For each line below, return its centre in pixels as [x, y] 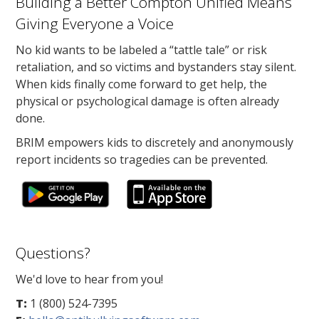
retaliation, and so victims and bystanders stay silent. [156, 67]
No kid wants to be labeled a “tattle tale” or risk [142, 50]
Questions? [53, 253]
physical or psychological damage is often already [148, 101]
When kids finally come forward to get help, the [142, 84]
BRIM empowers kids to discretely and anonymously [155, 142]
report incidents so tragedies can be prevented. [142, 159]
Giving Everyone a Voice [95, 23]
